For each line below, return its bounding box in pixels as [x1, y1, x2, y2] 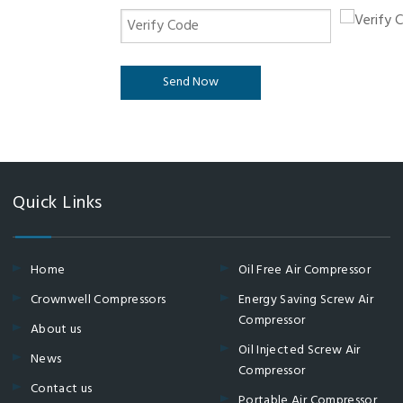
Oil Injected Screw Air [238, 340, 361, 361]
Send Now [163, 72, 219, 93]
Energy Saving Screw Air [238, 290, 374, 310]
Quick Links [13, 189, 103, 218]
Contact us [31, 379, 93, 399]
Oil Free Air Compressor [238, 260, 372, 281]
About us [31, 319, 82, 340]
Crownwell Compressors [31, 290, 166, 310]
